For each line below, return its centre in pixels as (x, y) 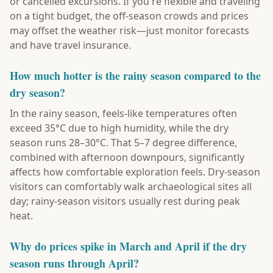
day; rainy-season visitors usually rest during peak (125, 201)
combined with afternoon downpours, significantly (127, 157)
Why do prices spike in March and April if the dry (128, 246)
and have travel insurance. (70, 45)
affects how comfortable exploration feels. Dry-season (135, 172)
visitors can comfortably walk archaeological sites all (131, 186)
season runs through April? (74, 263)
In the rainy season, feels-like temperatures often (123, 113)
